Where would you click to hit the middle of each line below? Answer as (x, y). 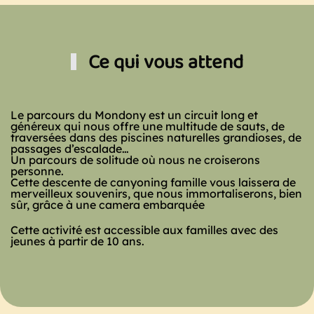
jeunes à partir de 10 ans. (77, 241)
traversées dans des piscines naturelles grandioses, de (156, 137)
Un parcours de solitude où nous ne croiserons (135, 160)
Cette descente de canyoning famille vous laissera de (153, 182)
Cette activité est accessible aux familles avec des (144, 230)
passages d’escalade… (70, 149)
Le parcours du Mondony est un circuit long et (134, 115)
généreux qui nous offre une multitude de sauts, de (148, 126)
